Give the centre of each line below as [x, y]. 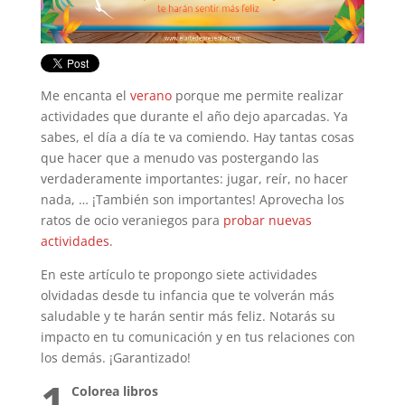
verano [151, 96]
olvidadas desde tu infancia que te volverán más [187, 296]
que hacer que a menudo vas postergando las [179, 158]
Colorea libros [114, 391]
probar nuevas [267, 221]
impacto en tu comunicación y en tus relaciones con [198, 337]
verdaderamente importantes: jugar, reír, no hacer [194, 179]
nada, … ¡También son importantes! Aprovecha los [192, 200]
